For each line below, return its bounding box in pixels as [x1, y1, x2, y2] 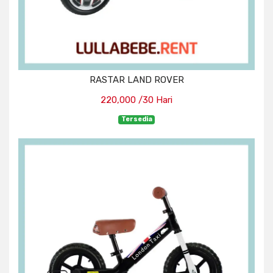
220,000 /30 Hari [101, 94, 172, 106]
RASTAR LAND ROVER [89, 74, 184, 86]
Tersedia [121, 115, 152, 124]
